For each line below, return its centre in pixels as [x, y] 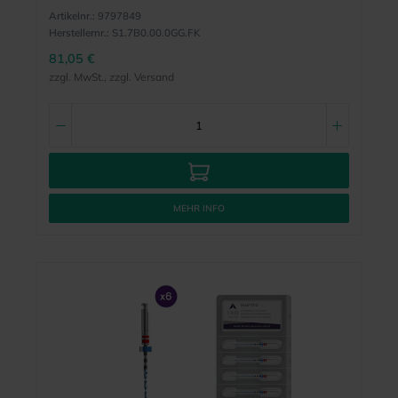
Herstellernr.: [79, 32]
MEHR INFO [199, 209]
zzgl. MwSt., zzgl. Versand [111, 76]
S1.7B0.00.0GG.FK [155, 32]
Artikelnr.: [72, 15]
